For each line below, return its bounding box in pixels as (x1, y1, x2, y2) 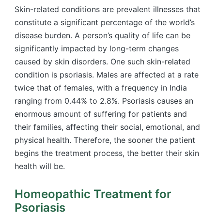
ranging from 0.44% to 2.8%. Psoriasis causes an (15, 96, 193, 106)
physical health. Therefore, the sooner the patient (15, 135, 195, 145)
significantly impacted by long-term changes (15, 44, 179, 54)
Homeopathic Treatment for (15, 187, 171, 201)
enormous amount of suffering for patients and (15, 109, 187, 119)
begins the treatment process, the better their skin (15, 148, 199, 158)
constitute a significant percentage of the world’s (15, 17, 195, 28)
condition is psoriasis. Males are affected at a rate (15, 70, 199, 80)
